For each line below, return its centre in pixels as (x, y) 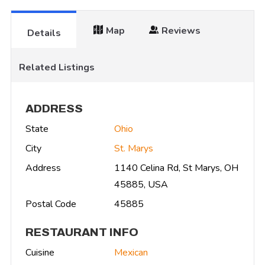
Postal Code (51, 204)
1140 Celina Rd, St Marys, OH (176, 168)
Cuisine (40, 252)
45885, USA (141, 184)
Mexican (131, 252)
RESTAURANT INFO (82, 232)
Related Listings (56, 67)
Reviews (181, 30)
